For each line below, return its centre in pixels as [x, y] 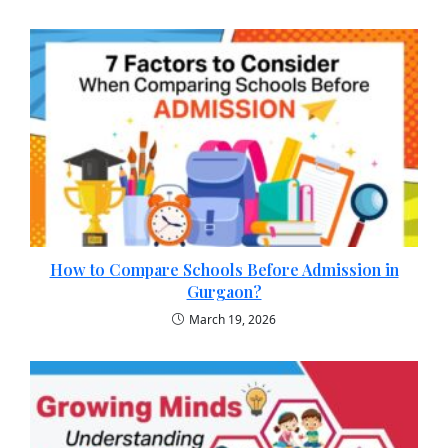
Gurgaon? [224, 292]
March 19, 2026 [232, 320]
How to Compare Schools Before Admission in [224, 270]
